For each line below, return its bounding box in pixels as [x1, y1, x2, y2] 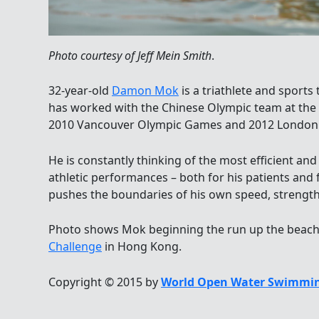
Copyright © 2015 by [48, 273, 161, 290]
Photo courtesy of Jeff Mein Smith [48, 47, 211, 63]
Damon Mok [112, 83, 179, 99]
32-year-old [48, 83, 112, 99]
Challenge [48, 239, 102, 255]
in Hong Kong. [102, 239, 182, 255]
